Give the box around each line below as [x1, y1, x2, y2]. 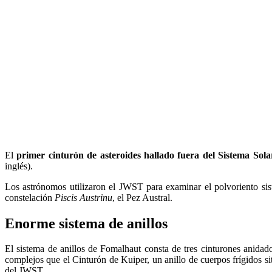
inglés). [5, 160, 33, 171]
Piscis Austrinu [55, 192, 112, 203]
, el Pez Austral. [112, 192, 172, 203]
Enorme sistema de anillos [5, 215, 168, 231]
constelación [5, 192, 55, 203]
